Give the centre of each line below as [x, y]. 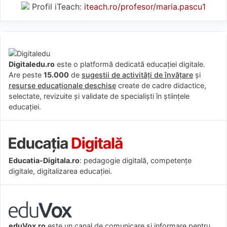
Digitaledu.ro [32, 64]
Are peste [26, 74]
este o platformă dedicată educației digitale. [130, 64]
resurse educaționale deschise [62, 85]
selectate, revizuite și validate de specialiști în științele [99, 96]
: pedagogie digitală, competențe [136, 160]
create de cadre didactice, [161, 85]
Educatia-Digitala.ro [44, 160]
